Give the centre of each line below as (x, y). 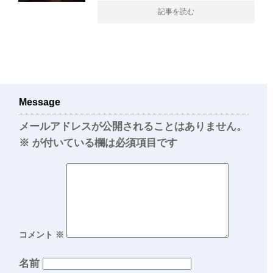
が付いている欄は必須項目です (103, 143)
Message (40, 102)
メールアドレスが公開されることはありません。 (133, 126)
